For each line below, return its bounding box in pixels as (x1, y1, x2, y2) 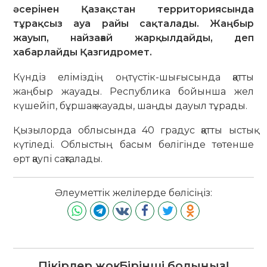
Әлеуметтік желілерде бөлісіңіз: (55, 187, 212, 198)
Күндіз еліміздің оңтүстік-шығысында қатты (13, 71, 254, 83)
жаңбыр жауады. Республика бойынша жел (13, 85, 254, 97)
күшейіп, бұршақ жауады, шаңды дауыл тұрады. (13, 100, 248, 111)
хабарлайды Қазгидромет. (13, 46, 153, 58)
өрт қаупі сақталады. (13, 153, 103, 165)
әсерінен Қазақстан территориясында (13, 3, 254, 15)
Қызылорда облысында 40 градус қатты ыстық (13, 125, 254, 136)
